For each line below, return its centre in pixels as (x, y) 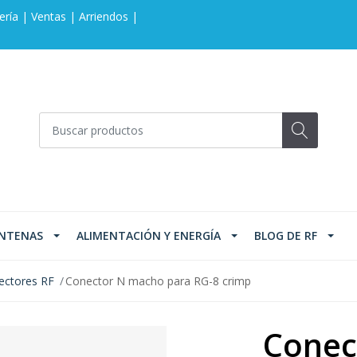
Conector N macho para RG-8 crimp (159, 281)
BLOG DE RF (286, 236)
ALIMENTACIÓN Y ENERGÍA (149, 236)
